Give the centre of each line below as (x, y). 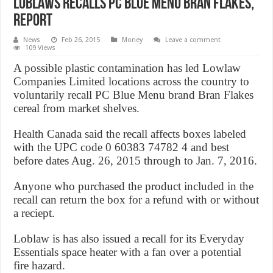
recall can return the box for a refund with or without (136, 199)
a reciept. (34, 213)
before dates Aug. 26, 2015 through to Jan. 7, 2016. (136, 160)
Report (33, 21)
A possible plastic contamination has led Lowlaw (127, 68)
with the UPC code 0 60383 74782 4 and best (122, 147)
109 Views (41, 48)
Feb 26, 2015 (81, 40)
